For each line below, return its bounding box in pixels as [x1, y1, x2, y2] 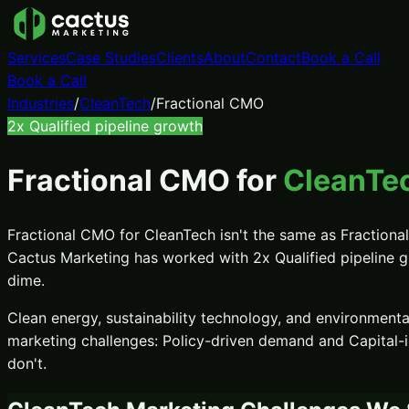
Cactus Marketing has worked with [7, 247, 253, 267]
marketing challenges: [7, 330, 163, 350]
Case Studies [66, 48, 156, 67]
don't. [7, 353, 47, 372]
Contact [246, 48, 301, 67]
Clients [156, 48, 204, 67]
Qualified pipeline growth [29, 117, 203, 135]
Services [7, 48, 66, 67]
